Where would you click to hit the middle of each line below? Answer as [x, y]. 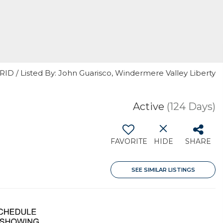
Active [149, 107]
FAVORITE [129, 141]
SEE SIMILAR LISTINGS [163, 170]
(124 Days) [191, 107]
